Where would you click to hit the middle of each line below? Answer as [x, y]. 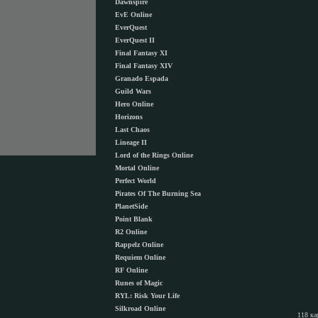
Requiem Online [140, 257]
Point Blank [134, 219]
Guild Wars [133, 91]
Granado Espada [142, 78]
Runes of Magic [139, 283]
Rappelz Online [139, 245]
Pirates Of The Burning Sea [158, 193]
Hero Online [134, 104]
